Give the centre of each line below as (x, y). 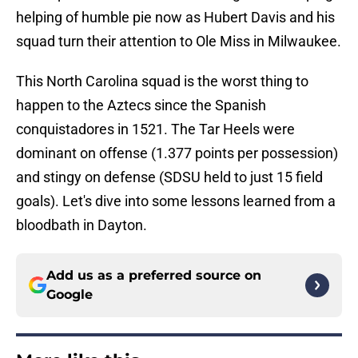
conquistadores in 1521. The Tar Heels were (155, 129)
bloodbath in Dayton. (82, 225)
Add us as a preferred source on (154, 276)
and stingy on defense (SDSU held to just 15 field (169, 177)
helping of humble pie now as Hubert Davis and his (175, 18)
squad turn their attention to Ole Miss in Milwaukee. (179, 42)
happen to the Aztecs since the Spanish (141, 105)
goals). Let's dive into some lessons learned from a (176, 201)
